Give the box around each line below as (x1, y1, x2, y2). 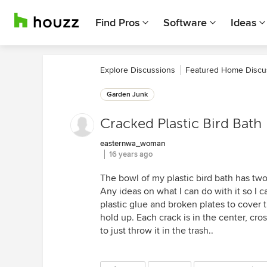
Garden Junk (107, 90, 148, 99)
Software (163, 16, 207, 29)
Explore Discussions (100, 65, 175, 75)
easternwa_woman (100, 139, 165, 148)
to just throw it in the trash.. (100, 225, 213, 237)
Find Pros (95, 16, 139, 29)
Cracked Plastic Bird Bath (100, 116, 262, 132)
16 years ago (109, 150, 153, 159)
